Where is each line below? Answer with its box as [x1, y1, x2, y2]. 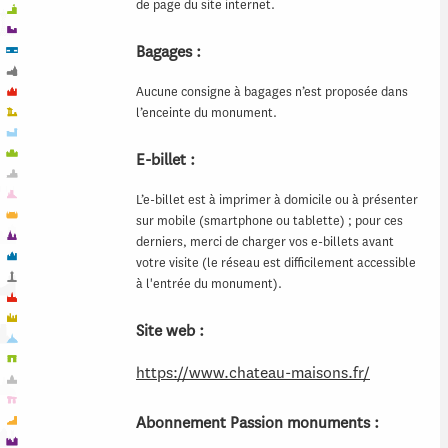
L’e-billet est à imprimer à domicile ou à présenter [136, 190, 418, 208]
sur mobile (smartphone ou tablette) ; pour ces [136, 211, 403, 229]
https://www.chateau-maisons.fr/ [136, 361, 370, 383]
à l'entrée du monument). [136, 274, 282, 292]
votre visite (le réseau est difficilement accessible [136, 253, 416, 271]
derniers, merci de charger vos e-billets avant [136, 232, 394, 250]
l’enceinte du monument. [136, 103, 277, 121]
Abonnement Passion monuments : [136, 411, 379, 433]
